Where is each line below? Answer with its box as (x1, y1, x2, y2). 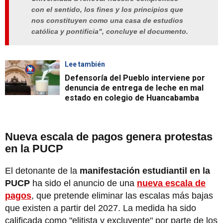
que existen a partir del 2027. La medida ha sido (5, 203, 196, 213)
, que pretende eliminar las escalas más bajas (31, 190, 213, 201)
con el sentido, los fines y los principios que (31, 5, 183, 14)
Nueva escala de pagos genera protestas (5, 130, 213, 143)
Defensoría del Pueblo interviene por (65, 73, 205, 83)
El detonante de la (5, 165, 80, 176)
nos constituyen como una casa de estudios (31, 16, 183, 25)
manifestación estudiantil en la (80, 165, 210, 176)
